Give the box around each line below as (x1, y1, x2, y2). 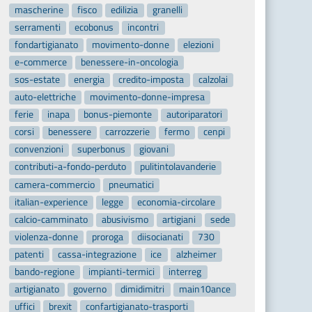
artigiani (162, 212, 196, 226)
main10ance (178, 282, 231, 296)
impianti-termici (88, 264, 155, 279)
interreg (169, 264, 202, 279)
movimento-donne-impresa (90, 90, 205, 104)
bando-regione (14, 264, 75, 279)
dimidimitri (120, 282, 165, 296)
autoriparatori (166, 107, 222, 122)
